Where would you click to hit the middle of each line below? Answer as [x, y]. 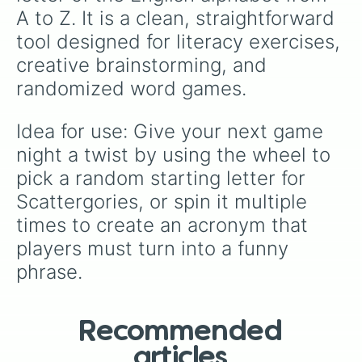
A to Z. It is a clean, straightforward [178, 18]
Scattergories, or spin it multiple [164, 202]
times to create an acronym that [165, 225]
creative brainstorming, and [144, 65]
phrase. [49, 272]
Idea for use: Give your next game [173, 131]
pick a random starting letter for [164, 178]
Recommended [181, 332]
